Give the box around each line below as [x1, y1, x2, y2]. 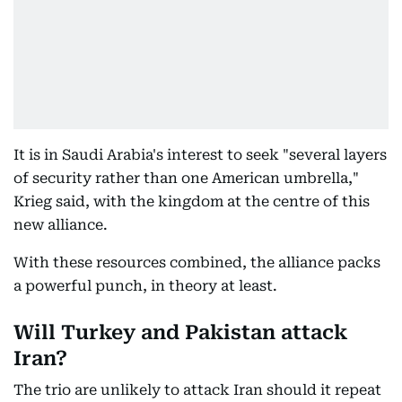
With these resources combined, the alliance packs [13, 254, 380, 271]
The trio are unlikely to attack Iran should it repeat [13, 381, 381, 398]
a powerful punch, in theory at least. [13, 277, 277, 294]
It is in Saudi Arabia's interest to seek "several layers [13, 146, 387, 163]
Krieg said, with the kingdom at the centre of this [13, 193, 370, 210]
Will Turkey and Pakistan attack [13, 321, 347, 344]
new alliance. [13, 216, 108, 233]
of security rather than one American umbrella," [13, 170, 359, 187]
